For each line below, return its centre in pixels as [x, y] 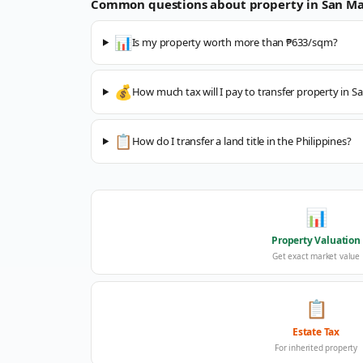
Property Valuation [316, 240]
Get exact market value [316, 256]
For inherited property [316, 348]
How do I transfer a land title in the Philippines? [241, 141]
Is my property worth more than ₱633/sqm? [235, 42]
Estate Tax [316, 332]
